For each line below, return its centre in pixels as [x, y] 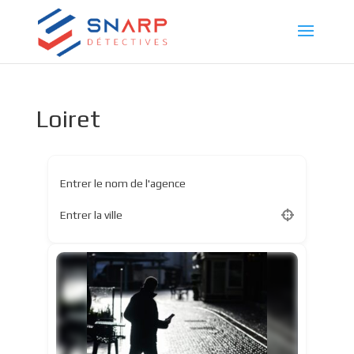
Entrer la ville [91, 215]
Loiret [68, 119]
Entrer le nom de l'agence [122, 183]
